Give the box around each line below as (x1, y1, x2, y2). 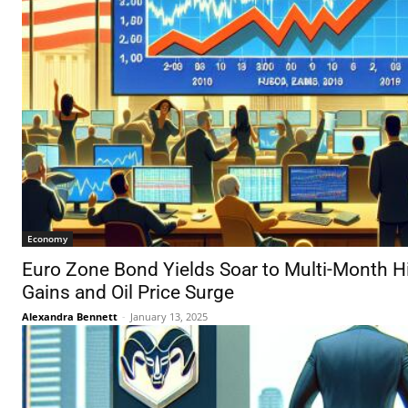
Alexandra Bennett (22, 310, 117, 324)
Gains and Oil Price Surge (22, 281, 234, 304)
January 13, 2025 (130, 310, 208, 324)
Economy (27, 232, 67, 246)
